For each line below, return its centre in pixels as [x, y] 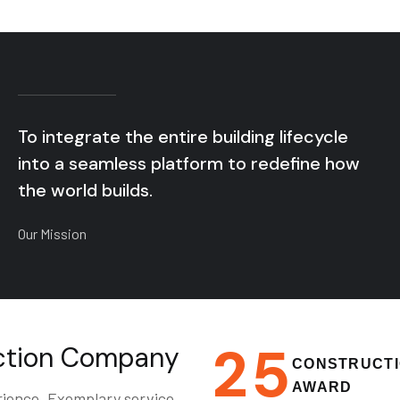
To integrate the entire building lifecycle [183, 137]
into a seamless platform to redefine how [188, 163]
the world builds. [85, 190]
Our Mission [52, 233]
